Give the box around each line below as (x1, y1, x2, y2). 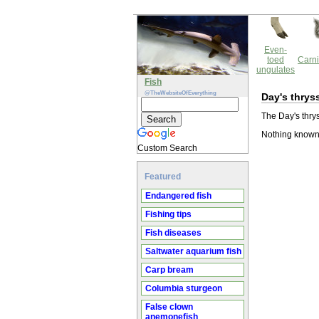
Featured (145, 172, 181, 182)
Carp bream (145, 265, 194, 275)
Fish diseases (145, 228, 202, 238)
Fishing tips (145, 209, 192, 219)
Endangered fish (145, 191, 211, 201)
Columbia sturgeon (145, 283, 222, 293)
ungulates (256, 65, 295, 75)
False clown (145, 302, 193, 312)
